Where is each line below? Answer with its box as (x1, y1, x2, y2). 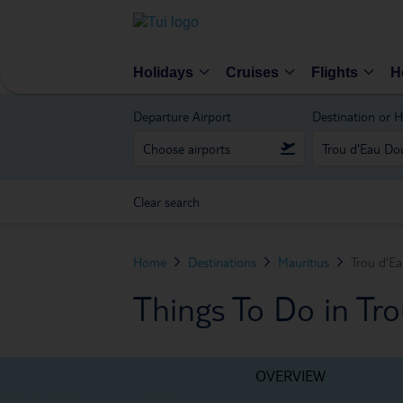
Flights (311, 64, 358, 80)
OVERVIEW (255, 366, 326, 385)
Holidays (133, 64, 193, 80)
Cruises (226, 64, 279, 80)
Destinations (188, 254, 256, 270)
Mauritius (278, 254, 329, 270)
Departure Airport (133, 108, 231, 124)
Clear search (133, 193, 200, 210)
